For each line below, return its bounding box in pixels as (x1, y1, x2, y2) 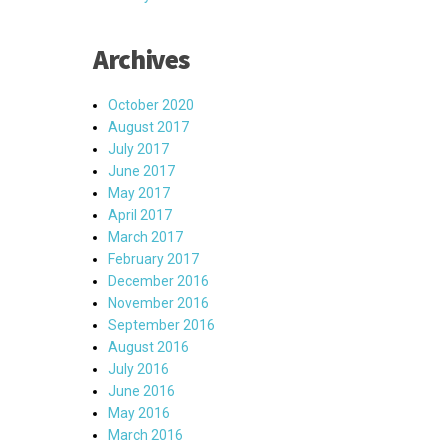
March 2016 (108, 427, 183, 443)
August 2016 (108, 339, 189, 355)
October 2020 (108, 97, 194, 113)
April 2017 (108, 207, 172, 223)
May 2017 (108, 185, 170, 201)
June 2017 (108, 163, 175, 179)
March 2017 (108, 229, 183, 245)
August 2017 (108, 119, 189, 135)
